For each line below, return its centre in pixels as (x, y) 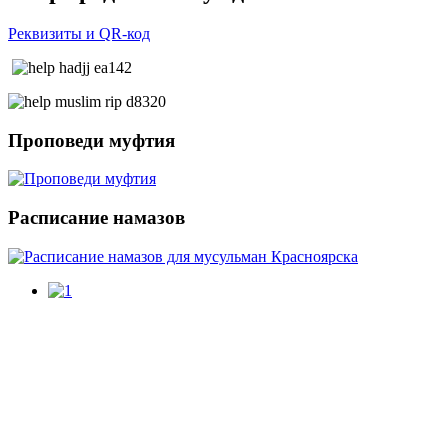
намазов (146, 218)
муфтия (139, 140)
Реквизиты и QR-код (79, 33)
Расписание (58, 218)
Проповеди (56, 140)
